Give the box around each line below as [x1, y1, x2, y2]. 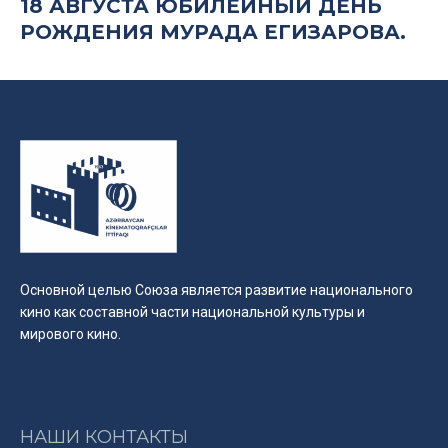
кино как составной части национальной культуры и [20, 304, 365, 321]
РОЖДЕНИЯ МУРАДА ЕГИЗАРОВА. [20, 20, 406, 45]
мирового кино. [20, 326, 121, 343]
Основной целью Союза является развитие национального [20, 282, 413, 299]
